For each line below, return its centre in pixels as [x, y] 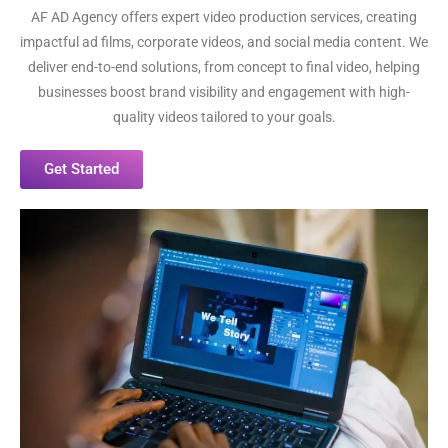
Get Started [81, 169]
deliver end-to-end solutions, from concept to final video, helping [224, 67]
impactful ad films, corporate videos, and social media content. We [224, 42]
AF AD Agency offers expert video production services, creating [224, 17]
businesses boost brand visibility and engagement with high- [224, 92]
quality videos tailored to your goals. [224, 117]
